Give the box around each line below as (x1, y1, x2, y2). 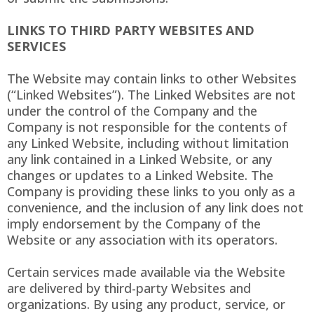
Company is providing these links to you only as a (7, 183, 295, 200)
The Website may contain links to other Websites (7, 70, 296, 88)
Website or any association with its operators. (7, 231, 278, 249)
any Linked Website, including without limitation (7, 135, 289, 152)
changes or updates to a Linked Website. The (7, 167, 273, 184)
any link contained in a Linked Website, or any (7, 151, 272, 168)
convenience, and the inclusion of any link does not (7, 199, 303, 217)
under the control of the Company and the (7, 102, 257, 120)
